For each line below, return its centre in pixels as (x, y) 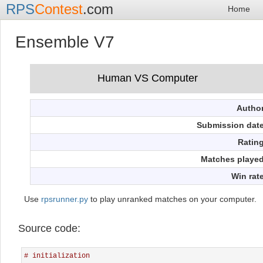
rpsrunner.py (65, 199)
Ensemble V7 (65, 42)
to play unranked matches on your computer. (172, 199)
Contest (59, 9)
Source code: (49, 228)
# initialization (57, 256)
